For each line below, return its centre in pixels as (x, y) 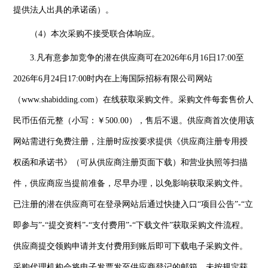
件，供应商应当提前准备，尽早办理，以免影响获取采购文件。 (131, 183)
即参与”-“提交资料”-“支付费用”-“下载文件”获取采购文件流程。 (131, 225)
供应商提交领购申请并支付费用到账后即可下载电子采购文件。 (131, 246)
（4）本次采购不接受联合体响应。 (95, 33)
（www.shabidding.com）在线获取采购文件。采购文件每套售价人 (134, 99)
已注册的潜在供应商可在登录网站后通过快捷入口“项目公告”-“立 (133, 204)
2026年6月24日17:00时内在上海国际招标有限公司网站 (113, 78)
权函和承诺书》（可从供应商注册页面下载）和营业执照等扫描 (131, 162)
